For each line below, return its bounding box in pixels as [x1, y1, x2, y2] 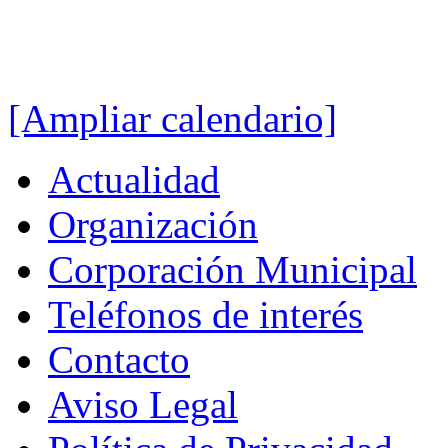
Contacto [48, 338, 190, 382]
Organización [48, 203, 258, 247]
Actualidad [48, 158, 220, 202]
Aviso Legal [48, 383, 238, 427]
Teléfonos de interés [48, 293, 363, 337]
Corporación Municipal [48, 248, 417, 292]
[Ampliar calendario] [8, 97, 337, 141]
